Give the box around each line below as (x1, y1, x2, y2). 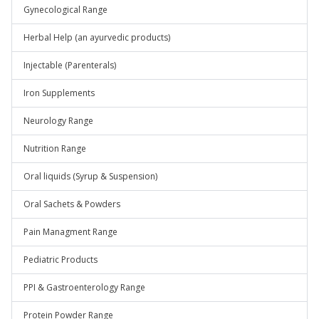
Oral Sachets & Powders (23, 198, 120, 210)
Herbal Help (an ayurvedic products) (23, 31, 170, 43)
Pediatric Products (23, 253, 98, 266)
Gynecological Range (23, 4, 108, 16)
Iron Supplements (23, 87, 95, 99)
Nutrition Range (23, 142, 86, 155)
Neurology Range (23, 115, 93, 127)
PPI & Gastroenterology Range (23, 281, 145, 293)
